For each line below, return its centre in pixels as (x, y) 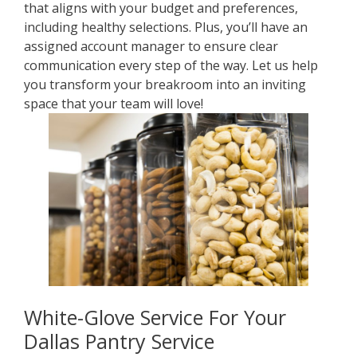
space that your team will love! (114, 103)
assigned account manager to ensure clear (151, 46)
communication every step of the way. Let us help (171, 65)
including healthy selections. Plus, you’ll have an (166, 27)
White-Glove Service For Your (155, 317)
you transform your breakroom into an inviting (165, 84)
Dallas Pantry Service (119, 341)
